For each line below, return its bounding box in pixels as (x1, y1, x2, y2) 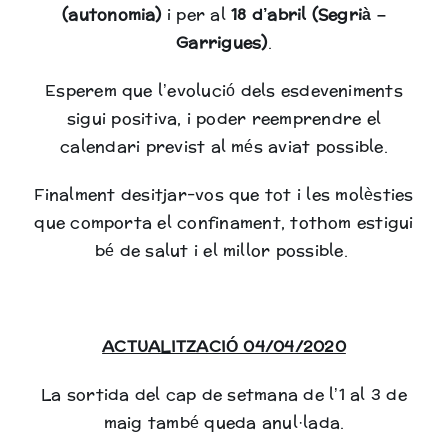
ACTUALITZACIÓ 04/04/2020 (102, 332, 346, 361)
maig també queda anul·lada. (103, 408, 345, 437)
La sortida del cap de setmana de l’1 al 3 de (41, 380, 407, 409)
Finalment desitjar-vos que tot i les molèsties (34, 180, 414, 209)
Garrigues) (176, 28, 268, 57)
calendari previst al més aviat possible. (60, 132, 388, 161)
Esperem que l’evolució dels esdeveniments (45, 76, 403, 105)
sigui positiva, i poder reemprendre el (66, 104, 382, 133)
